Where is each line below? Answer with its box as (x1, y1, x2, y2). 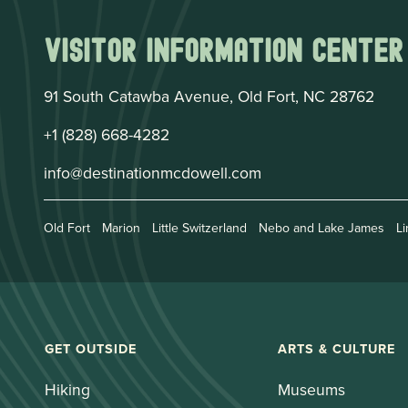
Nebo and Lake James (259, 219, 384, 238)
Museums (277, 378, 345, 402)
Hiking (45, 378, 90, 402)
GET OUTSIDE (45, 339, 137, 359)
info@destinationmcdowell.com (44, 161, 261, 185)
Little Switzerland (152, 219, 247, 238)
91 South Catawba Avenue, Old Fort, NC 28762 (44, 85, 374, 108)
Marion (102, 219, 140, 238)
